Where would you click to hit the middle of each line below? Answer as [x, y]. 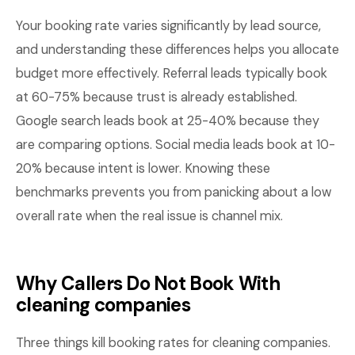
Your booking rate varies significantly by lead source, [168, 26]
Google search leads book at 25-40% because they [168, 121]
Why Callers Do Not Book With [148, 283]
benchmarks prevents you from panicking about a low [174, 192]
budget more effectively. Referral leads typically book [172, 73]
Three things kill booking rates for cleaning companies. [173, 343]
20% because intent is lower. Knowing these [143, 168]
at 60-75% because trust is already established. [157, 97]
